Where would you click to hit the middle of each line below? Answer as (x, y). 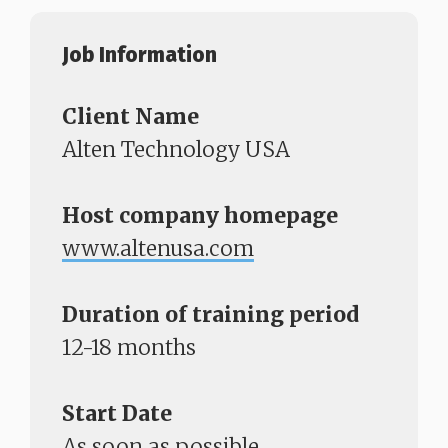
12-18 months (129, 348)
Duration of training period (210, 315)
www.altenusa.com (158, 249)
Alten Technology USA (176, 150)
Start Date (117, 414)
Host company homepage (202, 216)
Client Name (130, 117)
